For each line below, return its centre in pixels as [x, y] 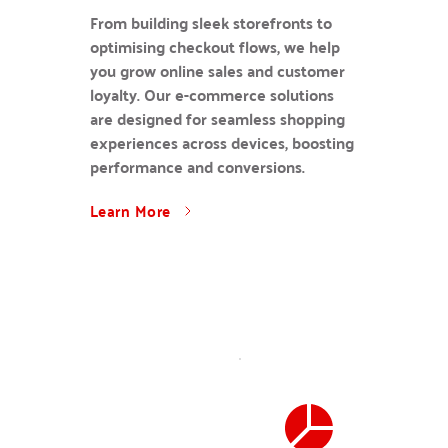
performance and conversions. [197, 166]
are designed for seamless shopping [217, 118]
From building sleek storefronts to [210, 22]
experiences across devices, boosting [221, 142]
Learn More [130, 210]
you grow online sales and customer [217, 70]
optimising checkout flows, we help [214, 46]
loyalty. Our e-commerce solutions [211, 94]
